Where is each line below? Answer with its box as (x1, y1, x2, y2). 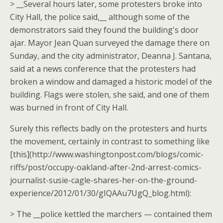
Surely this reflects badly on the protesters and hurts (10, 123, 207, 134)
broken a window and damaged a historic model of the (10, 76, 212, 87)
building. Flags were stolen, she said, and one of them (10, 89, 209, 100)
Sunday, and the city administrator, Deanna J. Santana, (10, 50, 212, 61)
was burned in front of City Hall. (10, 102, 128, 113)
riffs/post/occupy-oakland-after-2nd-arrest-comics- (10, 162, 202, 173)
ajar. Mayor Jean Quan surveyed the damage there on (10, 37, 210, 48)
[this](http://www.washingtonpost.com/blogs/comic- (10, 149, 204, 160)
